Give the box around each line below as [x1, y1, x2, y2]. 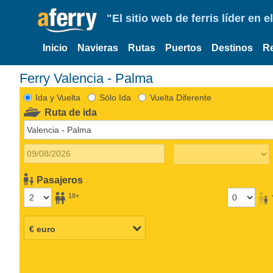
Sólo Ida [99, 92, 131, 102]
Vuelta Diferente [149, 92, 211, 102]
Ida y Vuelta [35, 92, 80, 102]
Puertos [165, 43, 202, 53]
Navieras [77, 43, 118, 53]
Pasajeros [37, 174, 83, 185]
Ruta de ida [44, 107, 97, 118]
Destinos [211, 43, 253, 53]
